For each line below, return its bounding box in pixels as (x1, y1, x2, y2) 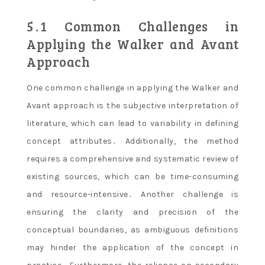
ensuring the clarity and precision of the (27, 206, 238, 217)
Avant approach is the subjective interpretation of (27, 100, 238, 111)
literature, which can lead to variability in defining (27, 118, 238, 128)
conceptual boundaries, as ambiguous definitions (27, 224, 238, 235)
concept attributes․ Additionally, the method (27, 135, 238, 146)
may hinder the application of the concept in (27, 242, 238, 253)
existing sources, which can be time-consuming (27, 171, 238, 182)
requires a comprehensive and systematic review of (27, 153, 238, 164)
